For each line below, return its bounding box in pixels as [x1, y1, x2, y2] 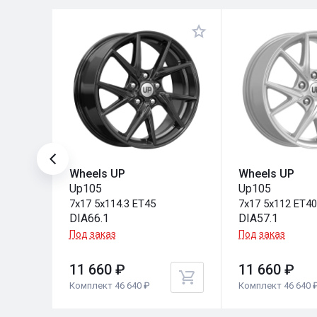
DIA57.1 [238, 211, 279, 225]
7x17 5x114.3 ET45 [69, 197, 156, 210]
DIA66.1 [69, 211, 109, 225]
